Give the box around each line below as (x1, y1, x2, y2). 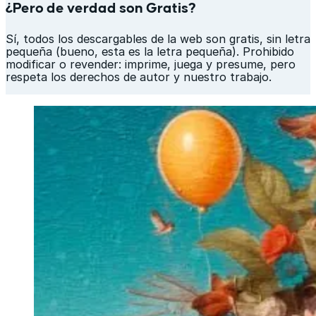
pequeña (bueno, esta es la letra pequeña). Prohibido (6, 44, 294, 59)
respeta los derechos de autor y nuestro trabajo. (6, 69, 272, 84)
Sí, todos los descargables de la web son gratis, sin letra (6, 31, 310, 46)
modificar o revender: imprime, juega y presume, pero (6, 56, 296, 71)
